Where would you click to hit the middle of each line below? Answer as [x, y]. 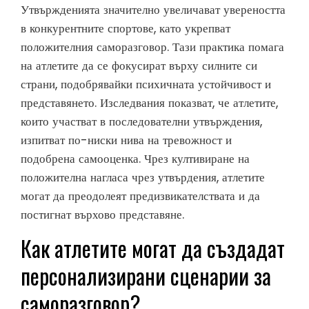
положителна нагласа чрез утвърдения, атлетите [143, 178]
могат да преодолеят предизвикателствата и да [140, 196]
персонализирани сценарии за [146, 276]
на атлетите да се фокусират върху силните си [139, 66]
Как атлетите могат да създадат [153, 248]
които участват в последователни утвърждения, [141, 122]
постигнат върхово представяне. [102, 215]
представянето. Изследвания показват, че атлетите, [149, 103]
